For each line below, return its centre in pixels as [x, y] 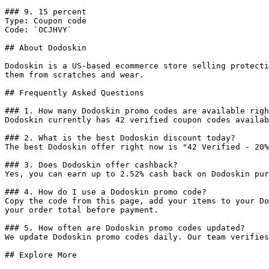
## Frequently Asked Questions [74, 93]
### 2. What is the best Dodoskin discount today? [120, 138]
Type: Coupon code [46, 21]
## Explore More [41, 255]
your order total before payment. [82, 210]
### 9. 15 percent [46, 12]
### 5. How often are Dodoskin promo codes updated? [125, 228]
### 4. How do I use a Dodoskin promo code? [106, 192]
